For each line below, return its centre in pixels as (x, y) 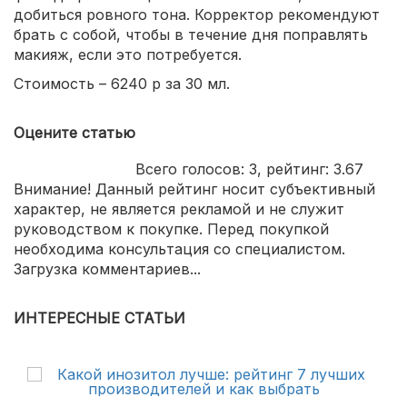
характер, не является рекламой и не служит (179, 208)
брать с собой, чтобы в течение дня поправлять (191, 34)
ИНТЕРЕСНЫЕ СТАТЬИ (99, 318)
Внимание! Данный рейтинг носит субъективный (194, 189)
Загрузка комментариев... (107, 268)
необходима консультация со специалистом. (179, 248)
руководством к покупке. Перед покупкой (171, 228)
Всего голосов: (192, 169)
